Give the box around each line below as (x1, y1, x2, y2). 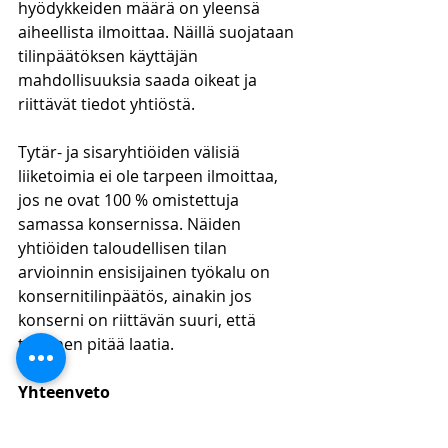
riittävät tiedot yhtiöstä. (18, 93, 195, 115)
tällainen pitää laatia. (18, 333, 174, 355)
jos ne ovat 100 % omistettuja (18, 189, 243, 211)
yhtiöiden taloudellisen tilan (18, 237, 231, 259)
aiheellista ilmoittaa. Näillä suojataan (18, 21, 298, 43)
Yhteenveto (18, 381, 110, 403)
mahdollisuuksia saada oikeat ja (18, 69, 261, 91)
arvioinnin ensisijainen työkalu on (18, 261, 274, 283)
